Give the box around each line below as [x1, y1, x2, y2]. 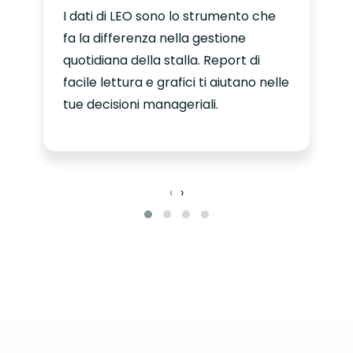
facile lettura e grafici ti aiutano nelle [62, 73, 289, 92]
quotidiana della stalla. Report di [62, 51, 260, 70]
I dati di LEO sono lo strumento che [62, 7, 276, 26]
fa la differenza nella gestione [62, 29, 246, 48]
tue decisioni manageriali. [62, 95, 218, 114]
